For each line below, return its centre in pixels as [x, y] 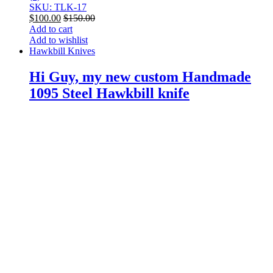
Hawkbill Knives [62, 51]
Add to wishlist [58, 40]
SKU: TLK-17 [58, 7]
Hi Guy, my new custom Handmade [140, 77]
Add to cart [51, 29]
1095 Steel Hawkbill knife [109, 94]
